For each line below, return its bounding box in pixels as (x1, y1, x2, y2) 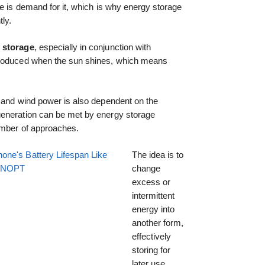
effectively (131, 231, 171, 241)
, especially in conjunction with (34, 42, 151, 53)
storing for (131, 244, 170, 255)
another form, (131, 217, 184, 228)
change (131, 163, 160, 173)
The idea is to (131, 149, 184, 160)
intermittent (131, 190, 175, 201)
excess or (131, 176, 170, 187)
